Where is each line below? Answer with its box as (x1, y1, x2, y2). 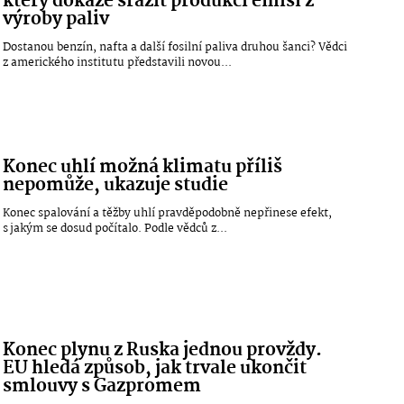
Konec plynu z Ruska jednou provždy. (3, 336, 323, 366)
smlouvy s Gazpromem (3, 372, 202, 402)
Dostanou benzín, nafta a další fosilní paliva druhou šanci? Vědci (3, 38, 348, 58)
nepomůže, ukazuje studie (3, 170, 229, 200)
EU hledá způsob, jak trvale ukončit (3, 354, 308, 384)
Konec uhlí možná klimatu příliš (3, 152, 283, 182)
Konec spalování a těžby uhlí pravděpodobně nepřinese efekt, (3, 203, 333, 223)
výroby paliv (3, 5, 110, 35)
